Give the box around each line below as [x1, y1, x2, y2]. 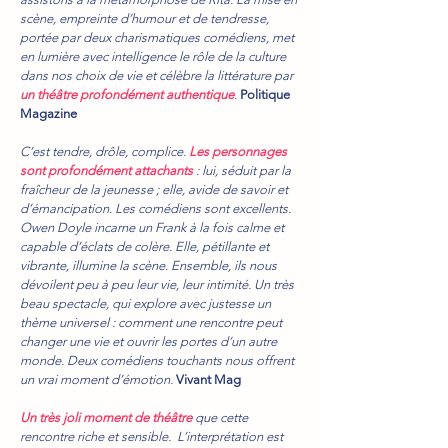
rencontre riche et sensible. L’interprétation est [20, 429, 283, 444]
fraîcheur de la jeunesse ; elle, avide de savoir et [20, 182, 288, 197]
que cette [192, 410, 248, 425]
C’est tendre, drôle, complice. [20, 144, 189, 159]
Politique [240, 87, 290, 102]
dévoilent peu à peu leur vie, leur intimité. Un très [20, 277, 294, 292]
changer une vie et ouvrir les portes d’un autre [20, 334, 277, 349]
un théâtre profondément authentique [20, 87, 234, 102]
